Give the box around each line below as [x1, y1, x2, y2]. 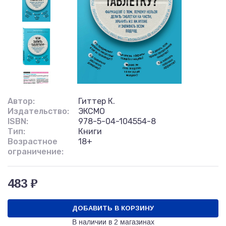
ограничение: [8, 147, 64, 156]
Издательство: [8, 106, 69, 116]
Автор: [8, 96, 35, 106]
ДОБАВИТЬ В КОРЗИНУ [72, 204, 154, 212]
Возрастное [8, 137, 58, 146]
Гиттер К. [78, 96, 115, 106]
